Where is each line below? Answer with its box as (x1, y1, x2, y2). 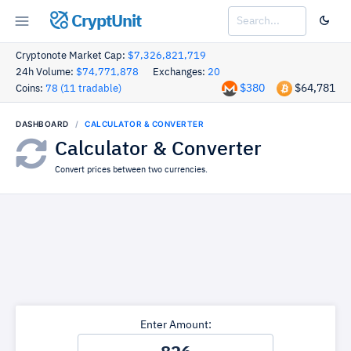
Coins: (16, 84, 45, 94)
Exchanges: (153, 67, 208, 78)
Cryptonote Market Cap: (16, 51, 128, 61)
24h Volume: (16, 67, 76, 78)
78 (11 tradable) (45, 84, 121, 94)
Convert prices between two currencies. (55, 165, 208, 174)
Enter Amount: (139, 320, 212, 331)
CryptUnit (67, 13, 141, 31)
